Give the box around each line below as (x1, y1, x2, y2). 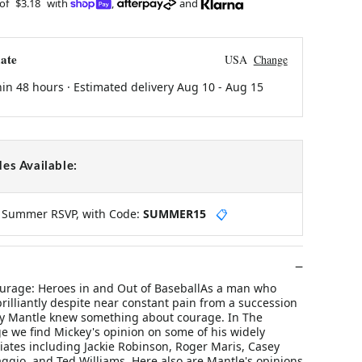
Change (253, 51, 288, 67)
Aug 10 (176, 78, 215, 95)
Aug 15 (225, 78, 263, 95)
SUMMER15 (142, 205, 206, 221)
